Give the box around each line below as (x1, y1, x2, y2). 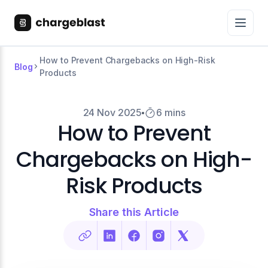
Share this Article (89, 206, 179, 218)
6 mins (156, 106, 185, 118)
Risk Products (65, 170, 203, 201)
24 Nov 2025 (83, 106, 142, 118)
